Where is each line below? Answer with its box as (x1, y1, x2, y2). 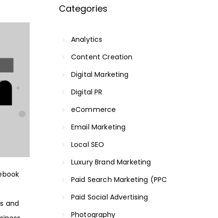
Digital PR (71, 87, 103, 97)
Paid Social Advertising (71, 192, 148, 202)
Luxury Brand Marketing (71, 157, 151, 167)
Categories (59, 2, 108, 15)
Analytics (71, 34, 103, 44)
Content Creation (71, 52, 133, 62)
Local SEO (71, 139, 105, 149)
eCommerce (71, 104, 116, 114)
